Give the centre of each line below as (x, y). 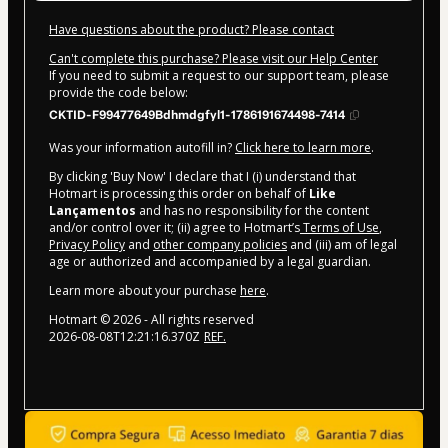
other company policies (220, 244)
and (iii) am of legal (342, 244)
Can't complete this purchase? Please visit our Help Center (213, 58)
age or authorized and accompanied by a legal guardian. (210, 261)
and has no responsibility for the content (252, 210)
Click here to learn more (303, 147)
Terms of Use (339, 227)
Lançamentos (92, 210)
